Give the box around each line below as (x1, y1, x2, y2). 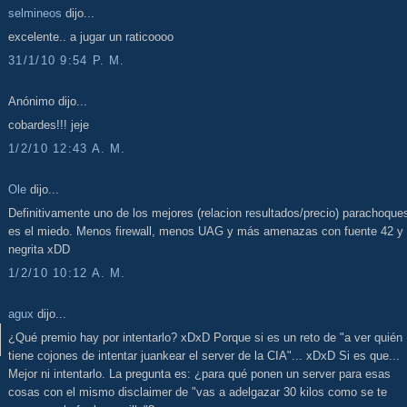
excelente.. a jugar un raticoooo (8, 30, 174, 45)
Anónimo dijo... (8, 94, 87, 108)
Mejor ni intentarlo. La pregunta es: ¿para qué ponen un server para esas (8, 367, 391, 382)
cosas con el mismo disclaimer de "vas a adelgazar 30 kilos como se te (8, 385, 387, 400)
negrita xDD (8, 243, 70, 257)
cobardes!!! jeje (8, 118, 89, 133)
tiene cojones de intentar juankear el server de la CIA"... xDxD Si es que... (8, 349, 400, 363)
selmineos (8, 5, 62, 20)
